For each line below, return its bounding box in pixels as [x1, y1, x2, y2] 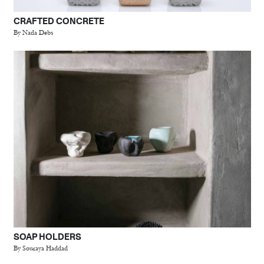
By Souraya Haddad [13, 245, 68, 252]
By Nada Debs [13, 28, 53, 37]
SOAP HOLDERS [13, 230, 81, 243]
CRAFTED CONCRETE [13, 14, 104, 27]
